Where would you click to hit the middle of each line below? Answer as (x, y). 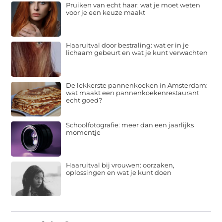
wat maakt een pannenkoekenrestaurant (133, 92)
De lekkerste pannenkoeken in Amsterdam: (137, 85)
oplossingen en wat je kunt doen (119, 172)
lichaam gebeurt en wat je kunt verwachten (137, 52)
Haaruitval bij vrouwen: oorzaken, (120, 165)
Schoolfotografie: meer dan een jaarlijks (130, 125)
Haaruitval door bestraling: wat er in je (128, 45)
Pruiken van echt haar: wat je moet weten (133, 5)
